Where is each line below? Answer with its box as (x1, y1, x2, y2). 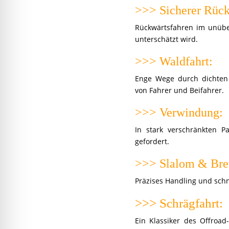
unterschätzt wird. (135, 34, 198, 44)
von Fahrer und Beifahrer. (135, 85, 224, 96)
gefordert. (135, 136, 169, 147)
